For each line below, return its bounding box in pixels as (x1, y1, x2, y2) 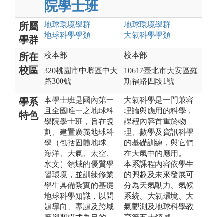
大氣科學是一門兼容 (124, 95, 194, 104)
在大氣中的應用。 (124, 149, 186, 157)
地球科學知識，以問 (44, 191, 114, 200)
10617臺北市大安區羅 (124, 66, 198, 75)
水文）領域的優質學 (44, 159, 114, 168)
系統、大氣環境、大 (124, 191, 194, 200)
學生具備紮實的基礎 (44, 181, 114, 189)
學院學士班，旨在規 (44, 117, 114, 125)
